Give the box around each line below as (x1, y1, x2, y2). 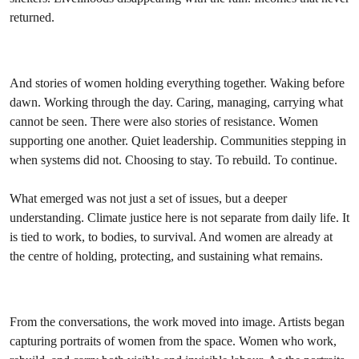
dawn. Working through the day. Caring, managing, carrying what (10, 95, 343, 110)
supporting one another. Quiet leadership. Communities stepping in (10, 133, 346, 148)
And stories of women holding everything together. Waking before (10, 75, 345, 91)
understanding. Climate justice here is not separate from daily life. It (10, 210, 349, 225)
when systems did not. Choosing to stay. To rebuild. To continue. (10, 152, 341, 167)
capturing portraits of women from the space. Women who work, (10, 333, 337, 349)
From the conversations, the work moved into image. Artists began (10, 314, 345, 329)
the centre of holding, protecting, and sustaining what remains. (10, 248, 323, 264)
